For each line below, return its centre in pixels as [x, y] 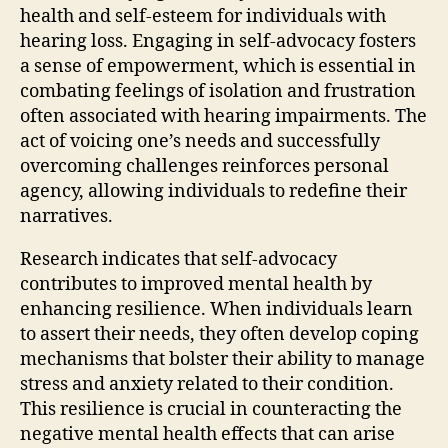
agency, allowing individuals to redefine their [213, 191]
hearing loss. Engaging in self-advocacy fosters [218, 41]
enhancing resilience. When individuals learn [216, 309]
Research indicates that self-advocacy [178, 259]
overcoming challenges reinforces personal [204, 166]
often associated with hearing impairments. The [223, 116]
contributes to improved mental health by [196, 284]
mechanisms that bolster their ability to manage [222, 359]
